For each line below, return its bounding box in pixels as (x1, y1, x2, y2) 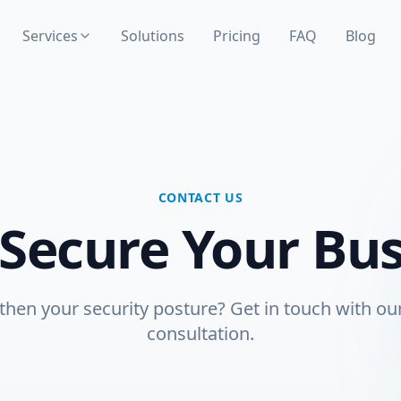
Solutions (120, 26, 184, 46)
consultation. (147, 321, 254, 346)
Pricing (212, 26, 260, 46)
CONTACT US (158, 189, 243, 206)
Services (21, 26, 78, 46)
